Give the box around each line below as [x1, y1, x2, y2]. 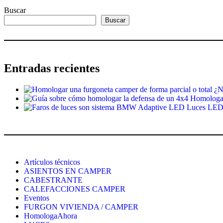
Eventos [24, 194, 49, 203]
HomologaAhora [24, 212, 77, 221]
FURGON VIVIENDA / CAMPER [24, 203, 138, 212]
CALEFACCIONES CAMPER [24, 185, 125, 194]
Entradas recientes [4, 62, 100, 75]
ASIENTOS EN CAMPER [24, 167, 111, 176]
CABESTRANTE [24, 176, 83, 185]
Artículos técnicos [24, 158, 80, 167]
